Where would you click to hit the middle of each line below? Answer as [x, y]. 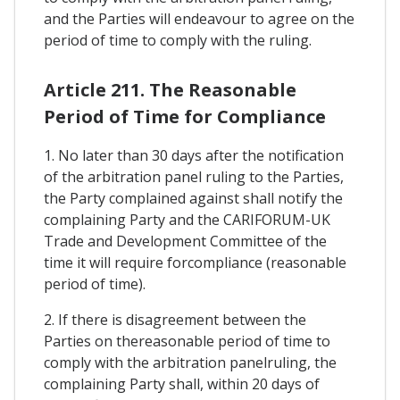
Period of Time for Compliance [185, 116]
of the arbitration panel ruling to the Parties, [194, 176]
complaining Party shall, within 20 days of [182, 383]
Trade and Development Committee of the [185, 241]
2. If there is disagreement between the [175, 319]
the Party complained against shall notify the [193, 198]
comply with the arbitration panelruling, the [190, 362]
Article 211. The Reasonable [170, 89]
